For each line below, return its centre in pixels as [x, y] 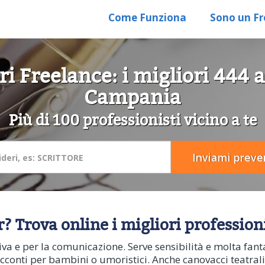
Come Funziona [147, 17]
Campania [132, 97]
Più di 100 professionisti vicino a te [132, 120]
